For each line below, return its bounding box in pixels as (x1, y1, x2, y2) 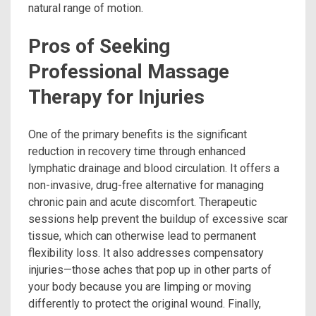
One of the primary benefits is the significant (28, 127, 247, 141)
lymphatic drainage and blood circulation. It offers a (28, 161, 279, 175)
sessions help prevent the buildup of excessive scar (28, 212, 288, 226)
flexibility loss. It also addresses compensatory (28, 245, 264, 260)
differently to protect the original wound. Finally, (28, 296, 261, 310)
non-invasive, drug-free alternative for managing (28, 178, 264, 192)
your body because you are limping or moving (28, 279, 251, 293)
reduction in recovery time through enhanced (28, 144, 245, 158)
